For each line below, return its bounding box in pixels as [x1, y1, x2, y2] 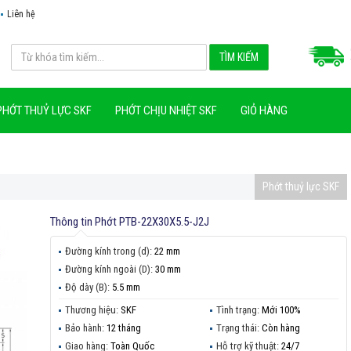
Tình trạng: [216, 303, 262, 316]
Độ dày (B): [64, 280, 112, 293]
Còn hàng [262, 321, 301, 334]
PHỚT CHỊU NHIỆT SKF [115, 103, 217, 118]
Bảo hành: [64, 321, 107, 334]
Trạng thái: [216, 321, 262, 334]
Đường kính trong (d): [64, 244, 154, 257]
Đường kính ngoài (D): [64, 262, 155, 275]
